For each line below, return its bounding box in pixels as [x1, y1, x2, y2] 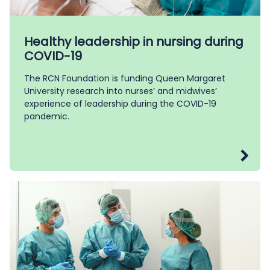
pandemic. [24, 110, 69, 122]
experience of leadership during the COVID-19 [24, 97, 216, 110]
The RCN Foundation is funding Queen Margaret [24, 72, 225, 84]
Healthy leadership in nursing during [24, 33, 243, 50]
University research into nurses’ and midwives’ [24, 84, 217, 97]
